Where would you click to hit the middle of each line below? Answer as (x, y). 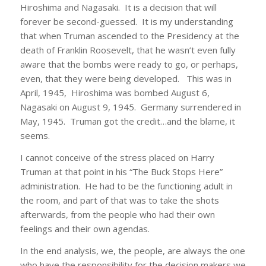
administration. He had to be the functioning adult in (126, 186)
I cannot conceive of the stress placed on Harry (117, 158)
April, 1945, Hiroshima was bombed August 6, (115, 93)
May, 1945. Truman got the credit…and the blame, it (127, 121)
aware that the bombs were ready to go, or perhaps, (129, 64)
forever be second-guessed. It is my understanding (126, 22)
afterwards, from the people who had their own (117, 215)
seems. (35, 136)
